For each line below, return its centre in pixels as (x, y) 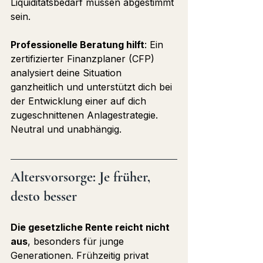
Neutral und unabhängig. (66, 129)
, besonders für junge (77, 242)
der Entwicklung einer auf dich (80, 101)
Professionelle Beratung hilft (77, 45)
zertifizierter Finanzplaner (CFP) (84, 59)
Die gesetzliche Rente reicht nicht (91, 227)
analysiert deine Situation (68, 73)
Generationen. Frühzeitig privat (81, 256)
